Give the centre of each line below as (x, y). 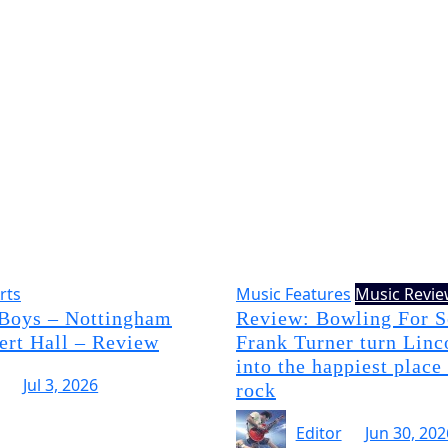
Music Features (293, 294)
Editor (318, 433)
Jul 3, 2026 (61, 385)
